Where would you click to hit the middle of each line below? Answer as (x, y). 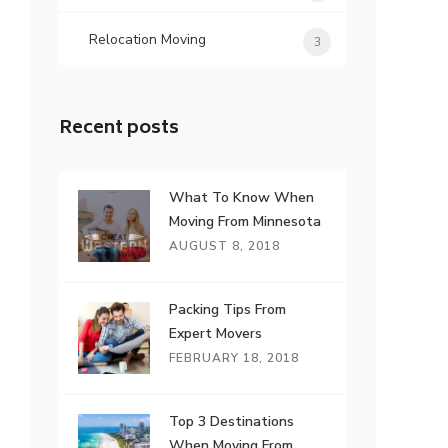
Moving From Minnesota (245, 221)
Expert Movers (216, 333)
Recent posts (119, 129)
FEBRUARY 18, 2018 (234, 358)
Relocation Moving (148, 39)
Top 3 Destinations (232, 421)
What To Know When (242, 197)
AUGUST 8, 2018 (225, 246)
